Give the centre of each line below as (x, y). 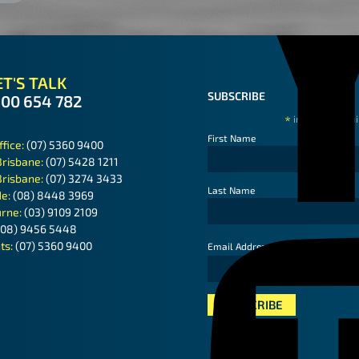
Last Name (231, 190)
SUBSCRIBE (236, 96)
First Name (232, 138)
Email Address (240, 246)
